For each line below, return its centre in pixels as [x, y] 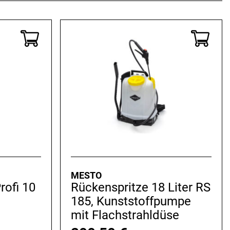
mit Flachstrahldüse [125, 215]
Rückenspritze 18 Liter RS [140, 188]
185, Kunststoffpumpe [131, 202]
